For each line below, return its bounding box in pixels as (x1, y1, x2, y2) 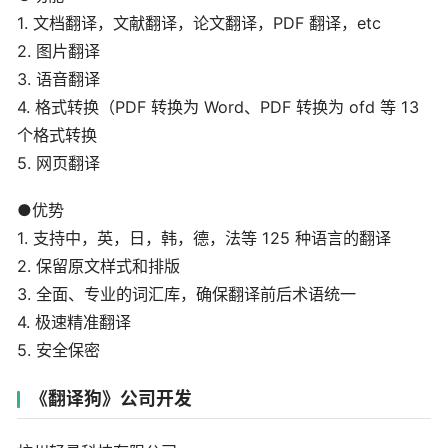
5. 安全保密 (17, 340, 100, 361)
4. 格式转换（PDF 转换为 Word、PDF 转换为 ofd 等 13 (17, 97, 419, 118)
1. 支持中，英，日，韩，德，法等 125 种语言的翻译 (17, 228, 391, 249)
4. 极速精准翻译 (17, 312, 131, 333)
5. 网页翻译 (17, 153, 100, 174)
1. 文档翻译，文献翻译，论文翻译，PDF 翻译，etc (17, 13, 381, 34)
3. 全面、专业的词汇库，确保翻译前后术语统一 (17, 284, 356, 305)
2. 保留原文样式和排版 (17, 256, 180, 277)
